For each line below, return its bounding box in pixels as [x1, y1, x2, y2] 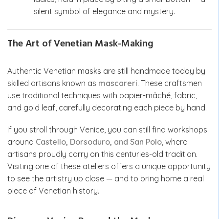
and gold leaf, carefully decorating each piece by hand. [7, 103, 207, 112]
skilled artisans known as [7, 78, 98, 88]
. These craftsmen [137, 78, 202, 88]
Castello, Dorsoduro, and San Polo [36, 137, 162, 147]
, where [162, 137, 187, 147]
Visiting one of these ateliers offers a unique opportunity [7, 161, 211, 171]
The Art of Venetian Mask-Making [7, 36, 153, 52]
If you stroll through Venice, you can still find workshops [7, 125, 207, 134]
